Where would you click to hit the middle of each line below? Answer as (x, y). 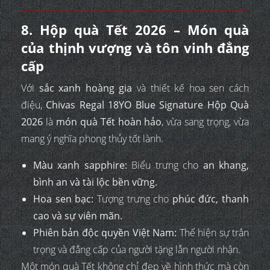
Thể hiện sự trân (213, 232)
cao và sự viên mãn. (78, 215)
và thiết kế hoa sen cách (191, 88)
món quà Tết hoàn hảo (109, 121)
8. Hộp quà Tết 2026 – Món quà (135, 29)
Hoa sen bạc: (64, 199)
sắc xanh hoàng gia (86, 88)
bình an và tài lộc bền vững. (95, 182)
